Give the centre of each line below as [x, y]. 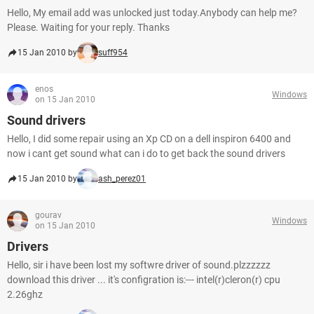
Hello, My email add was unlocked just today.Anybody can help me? [152, 13]
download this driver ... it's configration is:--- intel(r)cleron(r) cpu [144, 280]
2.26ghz [25, 294]
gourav [48, 215]
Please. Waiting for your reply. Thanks [88, 27]
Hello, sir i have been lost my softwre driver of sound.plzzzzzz [139, 265]
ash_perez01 [122, 179]
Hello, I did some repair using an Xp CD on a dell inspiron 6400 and [149, 139]
